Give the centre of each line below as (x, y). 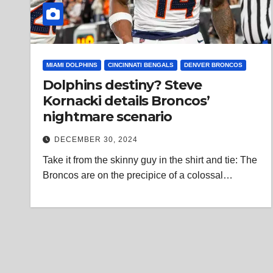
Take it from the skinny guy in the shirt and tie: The (150, 160)
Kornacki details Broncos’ (126, 101)
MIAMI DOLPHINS (72, 65)
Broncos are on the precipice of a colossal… (138, 175)
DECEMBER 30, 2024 (96, 140)
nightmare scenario (108, 117)
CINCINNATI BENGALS (141, 65)
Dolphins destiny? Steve (122, 85)
